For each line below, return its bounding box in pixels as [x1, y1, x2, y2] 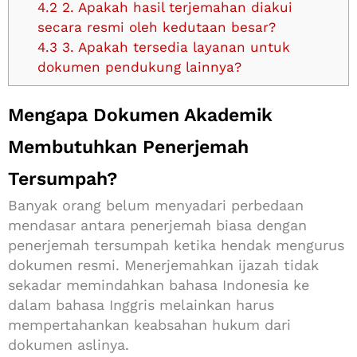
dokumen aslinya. [8, 335, 129, 353]
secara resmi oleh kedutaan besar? [37, 18, 276, 35]
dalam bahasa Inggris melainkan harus [8, 296, 274, 313]
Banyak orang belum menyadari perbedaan [8, 196, 304, 214]
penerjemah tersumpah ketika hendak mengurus [8, 236, 344, 253]
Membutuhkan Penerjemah [8, 135, 249, 158]
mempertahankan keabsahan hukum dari [8, 316, 291, 333]
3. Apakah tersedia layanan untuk [57, 38, 290, 55]
